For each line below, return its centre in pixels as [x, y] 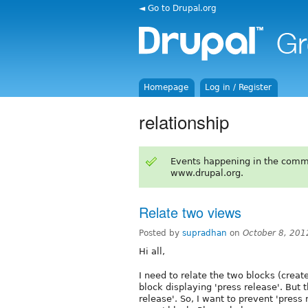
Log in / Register [239, 87]
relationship [184, 121]
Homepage [166, 87]
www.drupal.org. [207, 173]
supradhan [205, 233]
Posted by [161, 233]
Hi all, [152, 251]
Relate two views [190, 212]
